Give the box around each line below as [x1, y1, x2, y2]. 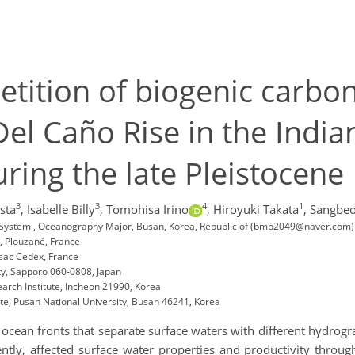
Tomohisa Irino [106, 201, 189, 218]
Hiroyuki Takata [212, 201, 299, 218]
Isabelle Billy [27, 201, 95, 218]
